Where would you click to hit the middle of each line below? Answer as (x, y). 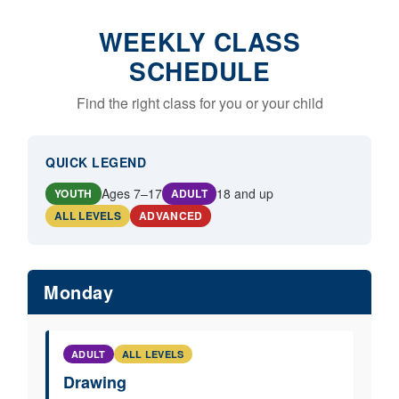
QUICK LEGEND (96, 162)
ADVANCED (171, 215)
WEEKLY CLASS (199, 41)
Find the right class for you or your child (199, 102)
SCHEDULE (199, 70)
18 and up (245, 194)
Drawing (95, 382)
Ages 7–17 (131, 194)
